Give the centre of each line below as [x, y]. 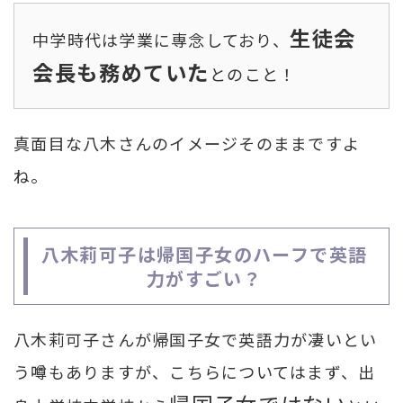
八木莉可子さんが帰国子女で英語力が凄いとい [196, 339]
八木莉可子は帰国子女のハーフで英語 [204, 254]
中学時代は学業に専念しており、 [161, 39]
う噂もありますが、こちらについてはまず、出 [195, 371]
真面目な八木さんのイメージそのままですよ [187, 143]
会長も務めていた [121, 72]
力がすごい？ [204, 278]
